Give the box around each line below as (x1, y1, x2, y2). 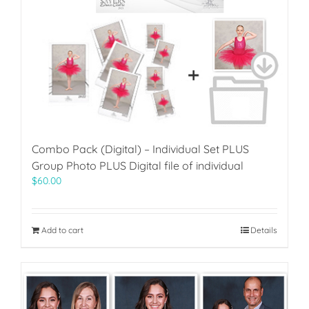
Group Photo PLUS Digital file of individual (32, 158, 243, 172)
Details (250, 224, 277, 235)
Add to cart (41, 224, 83, 235)
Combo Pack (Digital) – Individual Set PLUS (32, 141, 249, 156)
